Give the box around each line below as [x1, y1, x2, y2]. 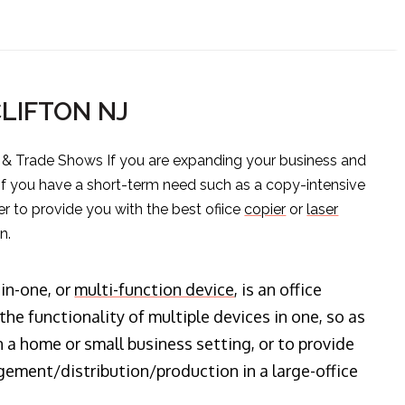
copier [244, 201, 287, 219]
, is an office [234, 279, 323, 300]
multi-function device [74, 279, 235, 300]
